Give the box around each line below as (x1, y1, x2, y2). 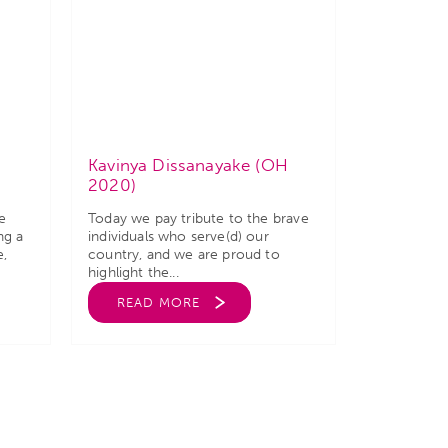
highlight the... (88, 264, 179, 281)
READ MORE (117, 295, 200, 310)
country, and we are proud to (88, 246, 280, 263)
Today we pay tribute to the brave (88, 210, 309, 227)
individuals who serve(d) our (88, 228, 269, 245)
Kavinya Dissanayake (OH (88, 155, 288, 175)
